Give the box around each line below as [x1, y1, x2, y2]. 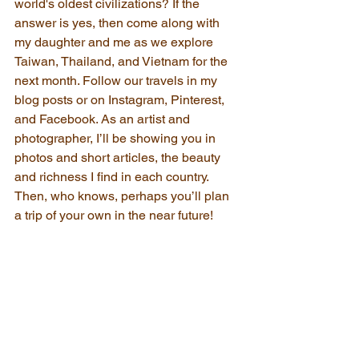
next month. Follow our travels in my [14, 73, 220, 88]
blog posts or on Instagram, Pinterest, [14, 92, 228, 107]
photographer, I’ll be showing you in [14, 131, 219, 146]
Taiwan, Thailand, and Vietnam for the [14, 54, 231, 69]
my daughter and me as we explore [14, 34, 216, 50]
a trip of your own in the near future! [14, 208, 213, 223]
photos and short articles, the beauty [14, 150, 224, 165]
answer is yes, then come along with [14, 15, 223, 30]
